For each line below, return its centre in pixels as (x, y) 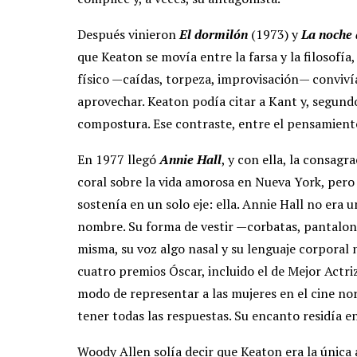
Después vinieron (128, 35)
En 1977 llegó (118, 160)
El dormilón (215, 35)
